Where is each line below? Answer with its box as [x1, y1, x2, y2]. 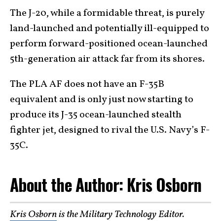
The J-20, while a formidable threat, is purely [10, 6, 204, 20]
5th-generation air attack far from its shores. [10, 52, 205, 66]
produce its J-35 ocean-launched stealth [10, 108, 182, 122]
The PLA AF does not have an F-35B [10, 77, 164, 91]
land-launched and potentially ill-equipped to [10, 21, 209, 36]
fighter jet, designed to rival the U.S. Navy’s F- [10, 123, 210, 137]
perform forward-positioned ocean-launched [10, 37, 208, 51]
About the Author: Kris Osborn [10, 172, 202, 197]
